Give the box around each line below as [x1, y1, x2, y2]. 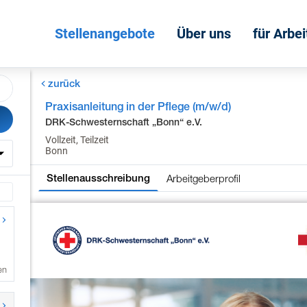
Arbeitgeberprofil [167, 171, 241, 184]
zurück [47, 77, 80, 89]
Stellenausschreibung [47, 172, 151, 184]
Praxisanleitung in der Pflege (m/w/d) [45, 100, 232, 113]
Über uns [177, 25, 231, 42]
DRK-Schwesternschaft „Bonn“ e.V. [45, 116, 203, 127]
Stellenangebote [55, 25, 155, 42]
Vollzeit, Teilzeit [45, 134, 110, 145]
